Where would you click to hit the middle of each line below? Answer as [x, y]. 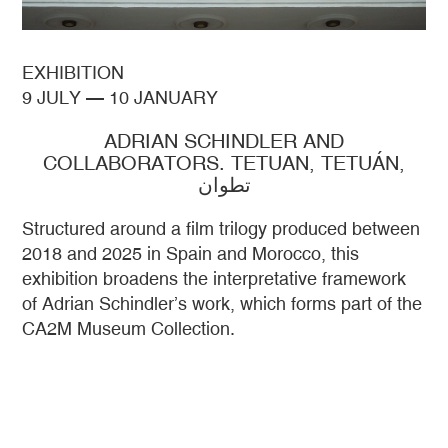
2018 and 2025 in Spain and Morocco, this [191, 253]
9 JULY [52, 97]
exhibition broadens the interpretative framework [214, 278]
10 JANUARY [164, 97]
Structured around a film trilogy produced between [221, 228]
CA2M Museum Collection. [129, 328]
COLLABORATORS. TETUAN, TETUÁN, [224, 162]
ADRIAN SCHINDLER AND [224, 140]
